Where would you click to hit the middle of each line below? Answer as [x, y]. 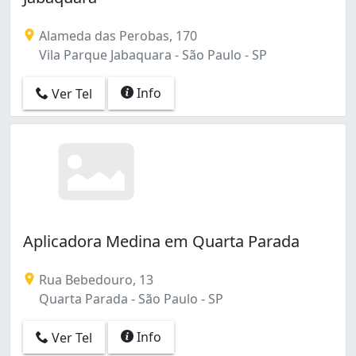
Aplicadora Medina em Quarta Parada [161, 241]
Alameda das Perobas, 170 [116, 35]
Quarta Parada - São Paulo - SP [130, 298]
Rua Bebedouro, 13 [95, 279]
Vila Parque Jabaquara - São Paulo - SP [151, 54]
